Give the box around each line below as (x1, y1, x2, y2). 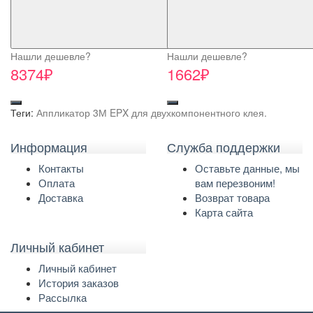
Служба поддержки (167, 138, 280, 156)
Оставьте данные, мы (195, 161, 300, 175)
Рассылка (38, 290, 87, 305)
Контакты (38, 161, 84, 175)
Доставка (38, 190, 83, 205)
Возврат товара (195, 190, 270, 205)
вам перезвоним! (195, 175, 275, 190)
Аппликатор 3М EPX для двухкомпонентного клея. (36, 105, 267, 119)
